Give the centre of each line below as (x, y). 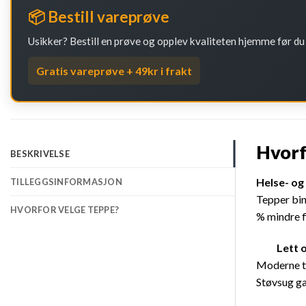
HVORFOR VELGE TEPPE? (65, 210)
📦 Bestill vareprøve (99, 17)
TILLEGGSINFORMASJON (66, 182)
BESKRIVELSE (40, 154)
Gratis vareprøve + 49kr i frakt (114, 71)
